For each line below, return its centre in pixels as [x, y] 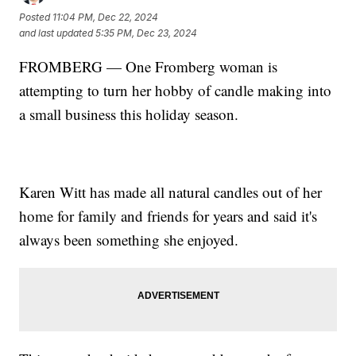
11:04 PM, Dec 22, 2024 [106, 17]
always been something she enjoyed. [129, 239]
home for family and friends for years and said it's [168, 215]
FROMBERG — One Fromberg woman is [149, 66]
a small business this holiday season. [129, 114]
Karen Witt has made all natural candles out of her [171, 192]
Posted [36, 17]
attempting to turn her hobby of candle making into [176, 90]
